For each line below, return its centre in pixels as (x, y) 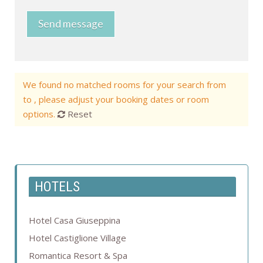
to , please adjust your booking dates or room (116, 100)
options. (40, 114)
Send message (71, 24)
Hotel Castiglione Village (77, 238)
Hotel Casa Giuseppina (75, 220)
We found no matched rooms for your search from (124, 85)
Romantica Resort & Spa (78, 256)
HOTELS (57, 187)
